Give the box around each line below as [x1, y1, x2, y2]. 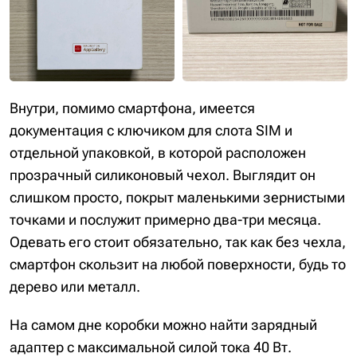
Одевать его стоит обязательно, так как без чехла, [10, 233, 346, 250]
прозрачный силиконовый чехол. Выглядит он [10, 166, 316, 183]
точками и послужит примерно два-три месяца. [10, 210, 321, 228]
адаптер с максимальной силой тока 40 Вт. [10, 338, 292, 355]
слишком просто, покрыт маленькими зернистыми [10, 188, 345, 206]
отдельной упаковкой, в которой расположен [10, 143, 306, 161]
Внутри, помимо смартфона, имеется [10, 99, 255, 116]
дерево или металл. [10, 277, 140, 295]
